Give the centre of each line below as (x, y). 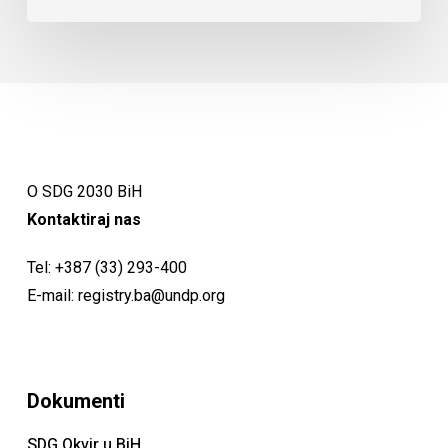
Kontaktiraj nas (83, 220)
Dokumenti (75, 401)
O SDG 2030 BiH (84, 192)
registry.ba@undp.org (151, 296)
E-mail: (52, 296)
